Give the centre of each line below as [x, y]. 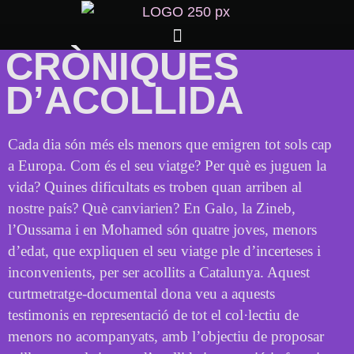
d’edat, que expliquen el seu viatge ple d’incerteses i [164, 250]
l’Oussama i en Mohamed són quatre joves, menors [162, 229]
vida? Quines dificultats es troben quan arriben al [155, 186]
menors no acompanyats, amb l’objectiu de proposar [166, 336]
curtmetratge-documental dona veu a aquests [141, 293]
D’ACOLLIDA [124, 100]
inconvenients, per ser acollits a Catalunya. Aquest [159, 272]
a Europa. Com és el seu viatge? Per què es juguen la [167, 165]
